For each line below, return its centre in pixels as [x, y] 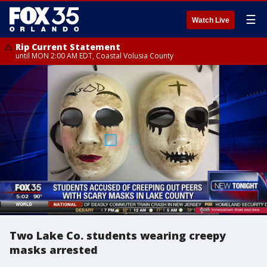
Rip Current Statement [68, 47]
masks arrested [54, 250]
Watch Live [211, 20]
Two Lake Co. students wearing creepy [118, 235]
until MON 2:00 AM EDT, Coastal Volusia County [94, 56]
